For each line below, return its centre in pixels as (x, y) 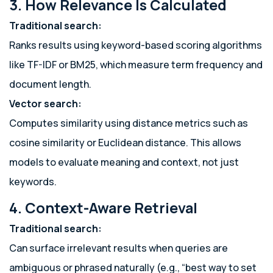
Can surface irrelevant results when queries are (119, 248)
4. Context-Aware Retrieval (103, 208)
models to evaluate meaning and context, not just (124, 162)
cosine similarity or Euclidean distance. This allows (125, 143)
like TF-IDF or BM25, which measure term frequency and (136, 65)
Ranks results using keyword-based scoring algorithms (136, 45)
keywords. (33, 182)
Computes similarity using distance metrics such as (129, 123)
